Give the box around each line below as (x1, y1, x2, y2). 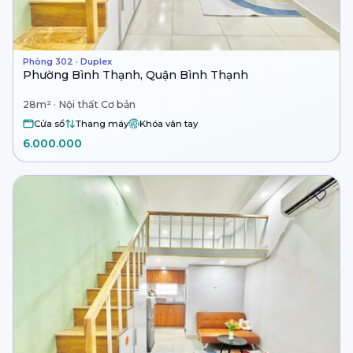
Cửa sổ (34, 117, 65, 129)
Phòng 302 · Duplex (23, 55, 112, 67)
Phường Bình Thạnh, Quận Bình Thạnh (23, 67, 248, 82)
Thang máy (76, 117, 128, 129)
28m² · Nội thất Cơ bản (23, 98, 136, 111)
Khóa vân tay (139, 117, 198, 129)
